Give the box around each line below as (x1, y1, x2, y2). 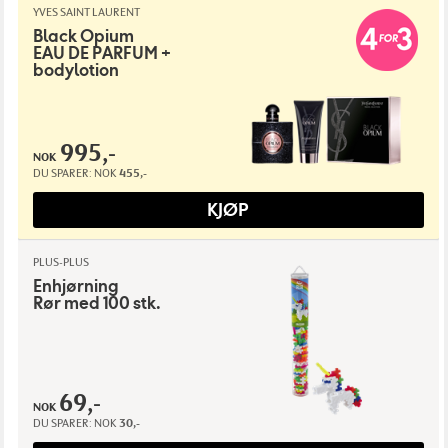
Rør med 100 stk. (32, 293, 161, 315)
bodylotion (32, 60, 119, 82)
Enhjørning (32, 276, 119, 298)
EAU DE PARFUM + (32, 43, 171, 65)
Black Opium (32, 26, 134, 48)
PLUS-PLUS (32, 255, 89, 270)
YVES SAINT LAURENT (32, 5, 139, 20)
